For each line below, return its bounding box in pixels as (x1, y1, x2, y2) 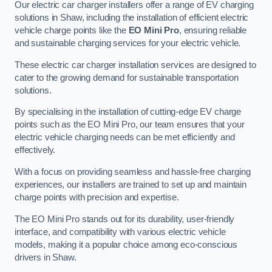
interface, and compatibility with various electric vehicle (15, 226, 226, 237)
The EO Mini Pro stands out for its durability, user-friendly (15, 214, 235, 224)
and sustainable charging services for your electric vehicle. (15, 38, 241, 49)
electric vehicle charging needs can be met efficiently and (15, 132, 235, 143)
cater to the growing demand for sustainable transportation (15, 72, 239, 83)
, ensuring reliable (178, 25, 247, 36)
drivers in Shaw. (15, 252, 76, 262)
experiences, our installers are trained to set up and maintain (15, 179, 246, 189)
